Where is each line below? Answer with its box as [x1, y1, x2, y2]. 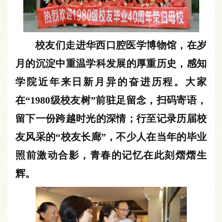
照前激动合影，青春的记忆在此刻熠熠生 [15, 149, 207, 161]
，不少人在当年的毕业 [106, 131, 207, 142]
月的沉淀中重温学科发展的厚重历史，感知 [15, 57, 207, 69]
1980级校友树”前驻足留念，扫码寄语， [30, 94, 207, 106]
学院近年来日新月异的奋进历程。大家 [15, 76, 207, 87]
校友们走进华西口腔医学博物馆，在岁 [35, 39, 207, 51]
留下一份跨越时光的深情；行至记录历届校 [15, 112, 207, 124]
